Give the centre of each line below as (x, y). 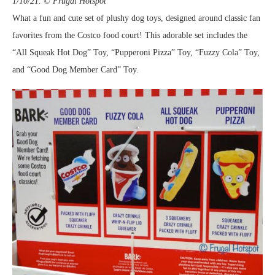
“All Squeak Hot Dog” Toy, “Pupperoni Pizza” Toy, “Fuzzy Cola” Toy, (136, 53)
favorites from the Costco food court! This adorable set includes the (130, 36)
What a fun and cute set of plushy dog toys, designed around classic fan (136, 18)
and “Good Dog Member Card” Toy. (76, 70)
